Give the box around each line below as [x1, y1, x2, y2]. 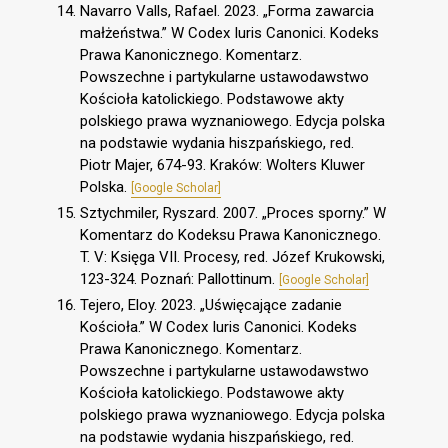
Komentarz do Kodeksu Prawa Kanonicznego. [80, 226, 381, 245]
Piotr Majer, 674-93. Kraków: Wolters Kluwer [80, 156, 365, 175]
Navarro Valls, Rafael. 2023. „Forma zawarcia [80, 2, 374, 21]
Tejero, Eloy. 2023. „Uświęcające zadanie [80, 295, 342, 314]
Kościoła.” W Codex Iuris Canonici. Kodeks [80, 317, 357, 336]
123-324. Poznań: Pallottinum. [80, 270, 279, 289]
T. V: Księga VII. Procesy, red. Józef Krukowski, [80, 248, 385, 267]
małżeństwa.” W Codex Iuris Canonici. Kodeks [80, 24, 379, 43]
